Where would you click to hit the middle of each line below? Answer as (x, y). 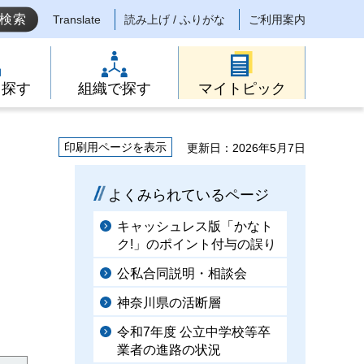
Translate (77, 20)
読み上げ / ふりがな (175, 20)
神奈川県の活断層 (169, 303)
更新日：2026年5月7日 (246, 148)
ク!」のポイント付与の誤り (197, 244)
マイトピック (242, 89)
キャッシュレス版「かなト (195, 226)
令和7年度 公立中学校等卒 (194, 332)
